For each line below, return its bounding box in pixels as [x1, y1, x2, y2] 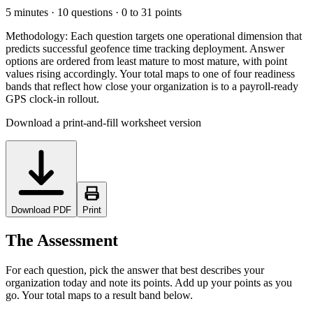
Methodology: [6, 29, 68, 42]
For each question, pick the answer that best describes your [6, 263, 264, 276]
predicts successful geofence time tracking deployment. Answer [6, 42, 284, 54]
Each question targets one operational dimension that [71, 29, 302, 42]
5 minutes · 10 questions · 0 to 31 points [6, 6, 182, 18]
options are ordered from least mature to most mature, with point [6, 54, 287, 67]
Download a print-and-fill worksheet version [6, 116, 201, 129]
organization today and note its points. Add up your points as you [6, 276, 292, 289]
